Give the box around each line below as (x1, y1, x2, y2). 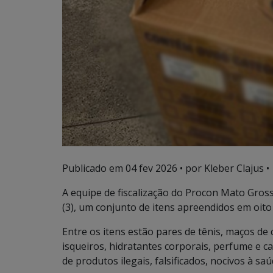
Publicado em (62, 161, 126, 175)
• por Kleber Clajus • (177, 161, 269, 175)
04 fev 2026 (126, 161, 177, 175)
